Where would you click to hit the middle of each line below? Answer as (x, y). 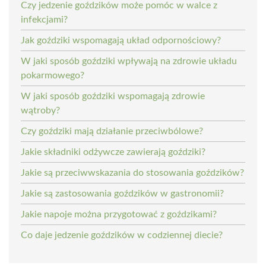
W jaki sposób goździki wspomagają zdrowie (113, 96)
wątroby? (40, 110)
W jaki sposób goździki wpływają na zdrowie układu (129, 61)
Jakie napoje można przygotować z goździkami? (119, 214)
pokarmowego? (53, 75)
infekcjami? (44, 19)
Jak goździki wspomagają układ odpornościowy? (121, 40)
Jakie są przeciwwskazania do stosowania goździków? (132, 172)
